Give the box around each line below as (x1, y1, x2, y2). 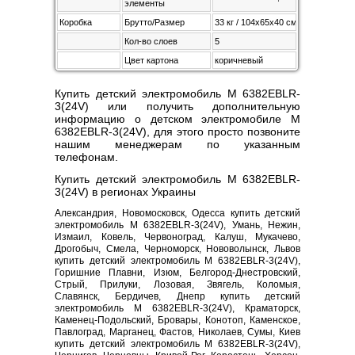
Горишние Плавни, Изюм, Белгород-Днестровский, (55, 267, 300, 278)
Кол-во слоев (124, 36, 177, 46)
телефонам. (55, 151, 118, 163)
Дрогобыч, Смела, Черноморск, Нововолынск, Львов (55, 243, 300, 254)
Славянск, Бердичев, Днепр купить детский (55, 291, 300, 302)
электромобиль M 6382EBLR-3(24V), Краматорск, (55, 303, 300, 314)
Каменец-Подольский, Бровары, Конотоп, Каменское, (55, 315, 300, 326)
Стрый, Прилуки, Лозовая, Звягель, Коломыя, (55, 279, 300, 290)
